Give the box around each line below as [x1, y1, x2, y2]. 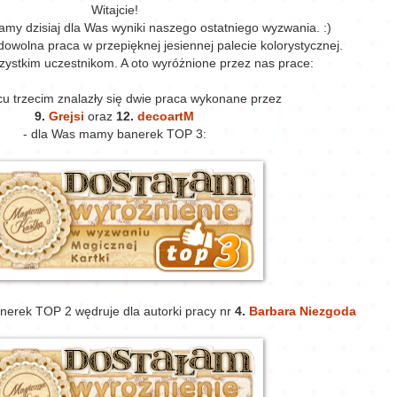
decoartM [137, 110, 194, 124]
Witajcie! [90, 4, 138, 18]
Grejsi [49, 110, 88, 124]
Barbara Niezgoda [249, 305, 356, 319]
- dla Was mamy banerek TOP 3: [22, 128, 206, 142]
